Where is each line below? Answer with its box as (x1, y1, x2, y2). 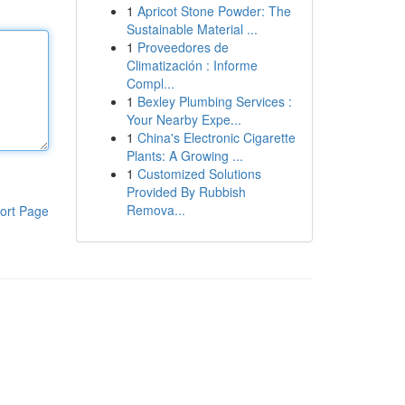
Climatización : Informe (126, 56, 258, 74)
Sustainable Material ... (126, 20, 258, 38)
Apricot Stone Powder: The (137, 2, 291, 20)
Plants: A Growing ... (126, 146, 243, 165)
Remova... (126, 201, 185, 219)
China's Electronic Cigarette (137, 128, 296, 146)
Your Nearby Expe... (126, 110, 241, 128)
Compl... (126, 74, 174, 92)
